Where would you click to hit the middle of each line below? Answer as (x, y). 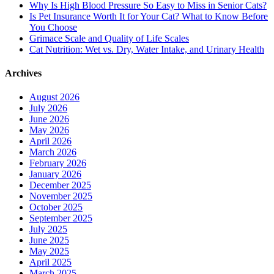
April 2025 (50, 262)
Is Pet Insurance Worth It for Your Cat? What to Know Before (149, 16)
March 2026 (53, 152)
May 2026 (49, 130)
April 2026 (50, 141)
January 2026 (55, 174)
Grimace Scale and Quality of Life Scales (109, 38)
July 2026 (48, 108)
